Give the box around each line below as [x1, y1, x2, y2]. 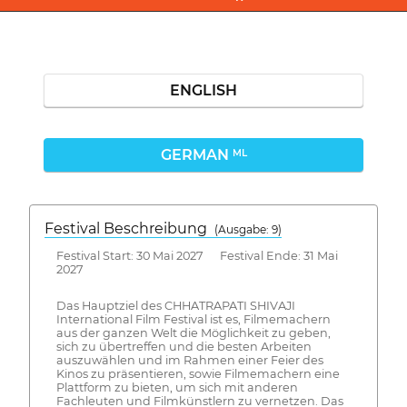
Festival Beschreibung [45, 219, 214, 237]
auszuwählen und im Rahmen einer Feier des [55, 353, 323, 368]
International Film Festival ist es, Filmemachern [55, 313, 331, 327]
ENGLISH [170, 81, 237, 99]
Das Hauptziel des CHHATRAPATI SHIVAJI [55, 299, 295, 313]
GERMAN [160, 145, 233, 164]
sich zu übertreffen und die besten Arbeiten [55, 340, 312, 354]
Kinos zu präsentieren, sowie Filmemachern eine [55, 367, 340, 382]
